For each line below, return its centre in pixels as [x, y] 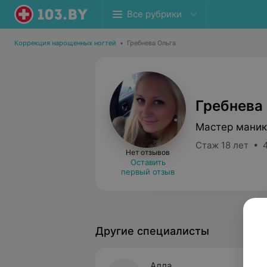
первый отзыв [148, 172]
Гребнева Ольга [151, 43]
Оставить [148, 162]
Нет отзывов [148, 152]
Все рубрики [154, 14]
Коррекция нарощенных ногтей [65, 43]
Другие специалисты [152, 231]
